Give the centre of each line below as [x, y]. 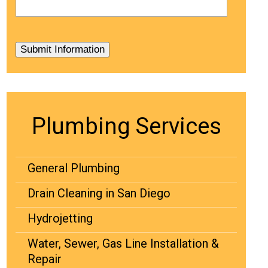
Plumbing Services [126, 126]
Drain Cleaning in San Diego [99, 193]
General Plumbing [74, 168]
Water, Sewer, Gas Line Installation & [123, 243]
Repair [45, 259]
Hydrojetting [60, 218]
